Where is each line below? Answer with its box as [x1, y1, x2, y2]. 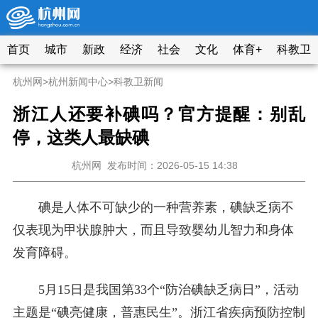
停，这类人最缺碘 [12, 128, 149, 147]
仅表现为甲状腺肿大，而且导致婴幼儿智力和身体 [12, 223, 294, 237]
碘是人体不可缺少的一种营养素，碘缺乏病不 [38, 200, 294, 214]
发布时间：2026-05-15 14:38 [102, 160, 246, 171]
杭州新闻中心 [48, 76, 108, 87]
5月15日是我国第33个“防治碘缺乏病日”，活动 [38, 283, 299, 297]
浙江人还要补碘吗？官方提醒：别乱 [12, 105, 306, 124]
